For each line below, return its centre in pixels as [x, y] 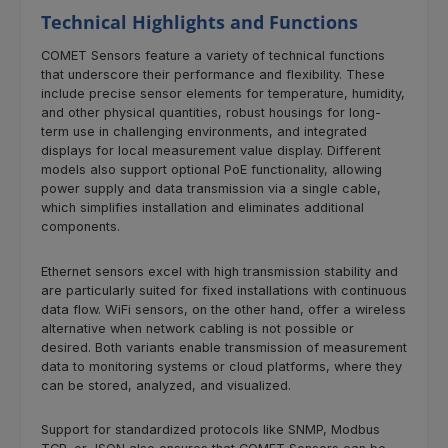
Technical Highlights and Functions [199, 22]
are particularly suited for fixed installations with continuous [224, 290]
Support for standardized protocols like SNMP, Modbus [210, 430]
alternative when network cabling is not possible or [197, 328]
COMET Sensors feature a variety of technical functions [213, 56]
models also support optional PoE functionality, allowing [211, 170]
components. [80, 227]
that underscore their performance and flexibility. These [213, 75]
